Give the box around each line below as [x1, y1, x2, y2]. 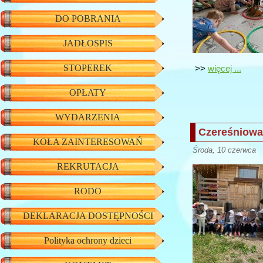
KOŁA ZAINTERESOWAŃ [33, 137, 143, 147]
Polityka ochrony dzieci [44, 235, 131, 245]
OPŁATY [69, 87, 106, 97]
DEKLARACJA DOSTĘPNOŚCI [22, 211, 153, 221]
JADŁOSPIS [63, 38, 113, 48]
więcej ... [208, 64, 241, 74]
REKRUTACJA [56, 161, 119, 171]
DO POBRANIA [55, 14, 121, 23]
